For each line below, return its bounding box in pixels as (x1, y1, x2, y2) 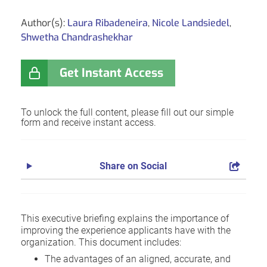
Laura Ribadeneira (67, 16, 148, 29)
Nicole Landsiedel (152, 16, 229, 29)
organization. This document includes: (21, 236, 181, 248)
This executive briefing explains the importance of (21, 212, 229, 224)
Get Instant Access (60, 64, 163, 81)
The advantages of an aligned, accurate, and (45, 253, 231, 265)
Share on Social (99, 160, 167, 172)
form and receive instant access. (21, 116, 156, 128)
